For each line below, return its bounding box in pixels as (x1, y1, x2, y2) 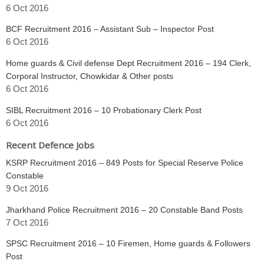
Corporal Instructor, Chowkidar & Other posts (6, 71, 173, 81)
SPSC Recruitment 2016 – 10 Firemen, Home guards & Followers (6, 239, 250, 249)
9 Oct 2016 (6, 183, 48, 193)
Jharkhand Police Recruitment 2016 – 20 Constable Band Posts (6, 204, 243, 214)
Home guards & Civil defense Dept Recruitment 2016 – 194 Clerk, (6, 58, 251, 68)
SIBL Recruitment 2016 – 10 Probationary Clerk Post (6, 105, 202, 115)
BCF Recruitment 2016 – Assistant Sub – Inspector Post (6, 24, 214, 34)
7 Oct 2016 (6, 217, 48, 227)
